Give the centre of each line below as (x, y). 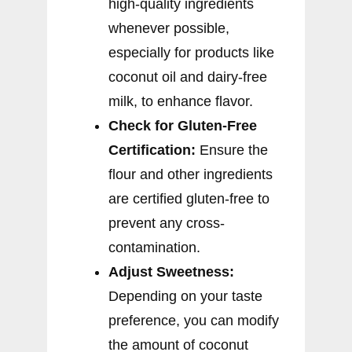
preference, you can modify (194, 321)
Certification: (152, 150)
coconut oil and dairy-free (188, 77)
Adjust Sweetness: (171, 272)
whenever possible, (169, 29)
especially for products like (191, 53)
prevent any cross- (167, 224)
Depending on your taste (185, 297)
